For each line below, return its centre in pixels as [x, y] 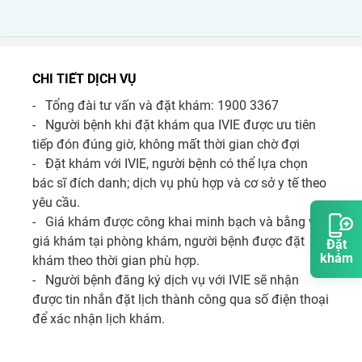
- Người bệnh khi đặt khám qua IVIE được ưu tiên [174, 125]
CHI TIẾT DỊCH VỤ [84, 79]
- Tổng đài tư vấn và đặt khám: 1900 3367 [156, 105]
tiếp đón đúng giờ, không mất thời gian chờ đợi [168, 144]
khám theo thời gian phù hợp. [116, 261]
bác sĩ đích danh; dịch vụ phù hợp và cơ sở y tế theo [179, 183]
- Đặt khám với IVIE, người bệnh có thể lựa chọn [170, 164]
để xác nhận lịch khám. [99, 319]
